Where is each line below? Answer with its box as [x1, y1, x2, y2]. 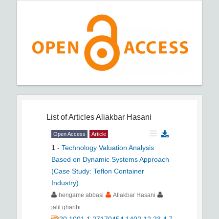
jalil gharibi [51, 203, 81, 211]
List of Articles [46, 112, 94, 121]
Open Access [53, 131, 86, 137]
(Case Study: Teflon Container [51, 167, 144, 175]
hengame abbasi [59, 191, 104, 198]
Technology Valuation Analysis [62, 143, 154, 152]
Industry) [51, 178, 79, 187]
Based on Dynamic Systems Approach [51, 155, 169, 163]
